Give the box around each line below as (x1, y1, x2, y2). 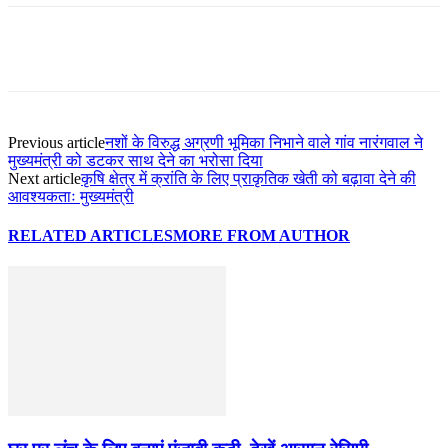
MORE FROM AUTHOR (173, 227, 350, 245)
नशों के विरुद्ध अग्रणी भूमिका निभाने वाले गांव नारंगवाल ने (105, 133, 423, 151)
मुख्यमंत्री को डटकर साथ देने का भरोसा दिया (8, 151, 263, 169)
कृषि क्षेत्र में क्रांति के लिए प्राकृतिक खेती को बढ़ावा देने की (81, 169, 416, 187)
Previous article (8, 133, 105, 151)
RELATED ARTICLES (8, 227, 173, 245)
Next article (8, 169, 81, 187)
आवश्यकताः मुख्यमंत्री (8, 187, 134, 205)
